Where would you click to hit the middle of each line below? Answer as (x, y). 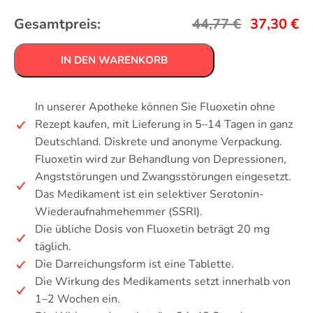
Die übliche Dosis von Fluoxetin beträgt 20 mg (152, 229)
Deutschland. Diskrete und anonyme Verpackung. (159, 142)
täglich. (53, 247)
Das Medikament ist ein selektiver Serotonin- (150, 194)
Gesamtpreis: (57, 24)
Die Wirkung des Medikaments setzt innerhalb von (163, 282)
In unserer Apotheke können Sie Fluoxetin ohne (155, 107)
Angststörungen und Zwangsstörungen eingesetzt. (163, 177)
